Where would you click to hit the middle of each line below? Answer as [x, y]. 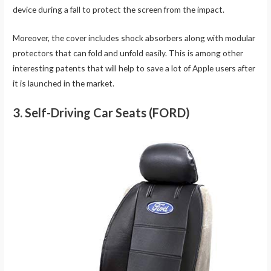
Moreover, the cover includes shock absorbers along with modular [134, 38]
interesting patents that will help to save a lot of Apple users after [134, 68]
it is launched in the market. [64, 83]
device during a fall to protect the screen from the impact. [119, 10]
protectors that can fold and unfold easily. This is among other [128, 53]
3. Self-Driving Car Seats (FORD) [102, 113]
